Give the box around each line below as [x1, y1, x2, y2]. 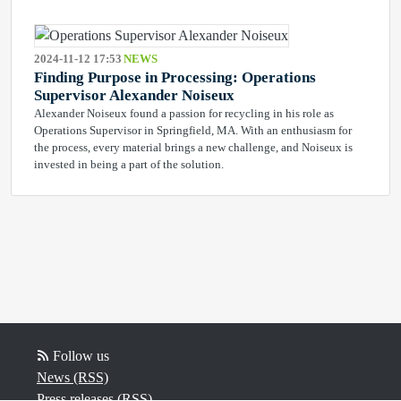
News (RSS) [37, 370, 108, 385]
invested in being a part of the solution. [34, 158, 224, 171]
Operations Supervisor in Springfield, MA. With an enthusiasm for [34, 124, 352, 137]
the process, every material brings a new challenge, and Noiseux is [34, 141, 353, 154]
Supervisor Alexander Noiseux [34, 87, 235, 104]
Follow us [53, 348, 110, 363]
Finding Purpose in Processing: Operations [34, 69, 316, 86]
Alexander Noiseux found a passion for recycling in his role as [34, 107, 334, 120]
